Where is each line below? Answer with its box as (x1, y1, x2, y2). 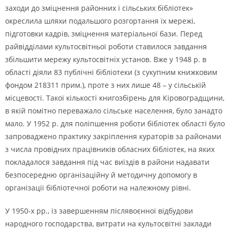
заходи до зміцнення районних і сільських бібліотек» (5, 3, 193, 13)
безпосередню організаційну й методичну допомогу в (5, 170, 197, 180)
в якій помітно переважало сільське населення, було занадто (5, 106, 222, 116)
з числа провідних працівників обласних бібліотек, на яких (5, 144, 215, 154)
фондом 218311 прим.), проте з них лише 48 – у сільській (5, 80, 206, 90)
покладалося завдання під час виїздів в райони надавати (5, 157, 209, 167)
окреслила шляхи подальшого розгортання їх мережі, (5, 16, 195, 26)
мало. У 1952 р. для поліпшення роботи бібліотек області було (5, 119, 225, 128)
